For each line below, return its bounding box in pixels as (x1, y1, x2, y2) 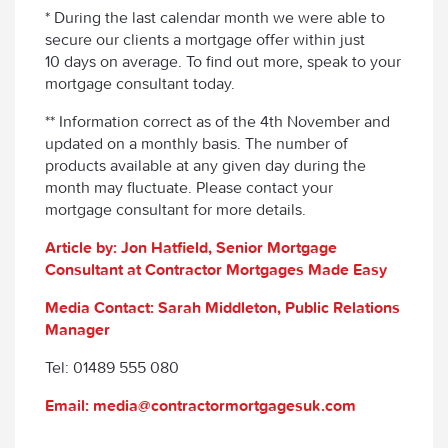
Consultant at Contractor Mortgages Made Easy (45, 259, 387, 279)
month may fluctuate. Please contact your (45, 177, 333, 197)
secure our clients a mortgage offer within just (45, 29, 365, 49)
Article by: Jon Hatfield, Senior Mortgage (45, 237, 337, 257)
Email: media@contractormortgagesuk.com (45, 395, 356, 415)
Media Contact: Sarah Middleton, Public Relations (45, 297, 400, 317)
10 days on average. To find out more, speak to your (45, 51, 401, 71)
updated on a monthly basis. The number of (45, 133, 348, 153)
